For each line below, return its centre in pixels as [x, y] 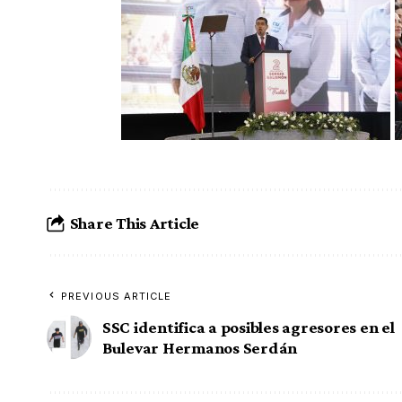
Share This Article [135, 223]
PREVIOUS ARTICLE [117, 297]
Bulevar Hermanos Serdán [200, 348]
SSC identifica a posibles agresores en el [249, 328]
